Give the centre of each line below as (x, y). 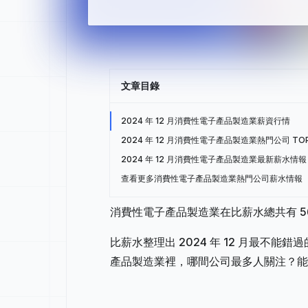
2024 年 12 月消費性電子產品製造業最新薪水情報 (214, 159)
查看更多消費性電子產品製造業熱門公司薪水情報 (212, 178)
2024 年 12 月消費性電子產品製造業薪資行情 (206, 121)
